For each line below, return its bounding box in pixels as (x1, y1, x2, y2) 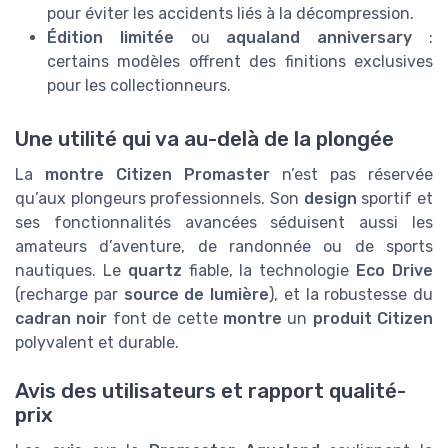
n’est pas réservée (270, 164, 433, 184)
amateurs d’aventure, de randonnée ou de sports (15, 236, 433, 256)
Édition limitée (47, 27, 174, 47)
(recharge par (15, 284, 124, 304)
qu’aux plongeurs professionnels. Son (15, 188, 304, 208)
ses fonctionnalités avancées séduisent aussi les (15, 212, 433, 232)
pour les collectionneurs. (47, 75, 231, 95)
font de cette (107, 308, 223, 328)
